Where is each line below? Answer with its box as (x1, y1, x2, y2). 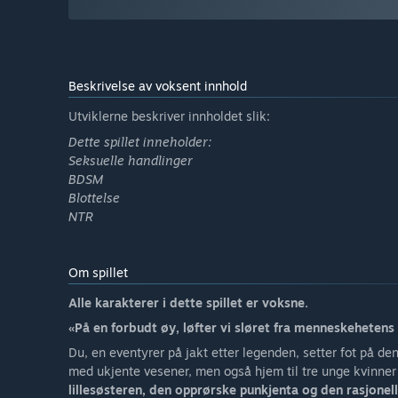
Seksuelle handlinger (68, 153, 193, 169)
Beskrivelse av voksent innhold (68, 78, 247, 94)
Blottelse (68, 190, 120, 206)
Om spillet (68, 265, 128, 281)
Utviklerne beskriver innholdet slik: (68, 108, 270, 124)
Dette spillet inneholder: (68, 134, 211, 150)
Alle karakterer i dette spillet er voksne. (68, 295, 308, 311)
